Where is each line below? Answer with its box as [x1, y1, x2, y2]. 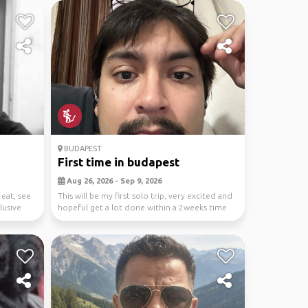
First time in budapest [57, 155, 179, 168]
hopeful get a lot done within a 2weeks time [57, 203, 227, 212]
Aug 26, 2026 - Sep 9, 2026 [64, 177, 162, 185]
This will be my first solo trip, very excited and [57, 191, 232, 200]
